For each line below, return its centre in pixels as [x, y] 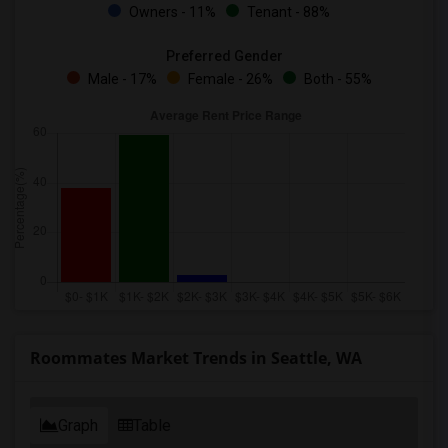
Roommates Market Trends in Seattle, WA [196, 358]
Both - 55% [336, 79]
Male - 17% [120, 79]
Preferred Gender [224, 56]
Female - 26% [228, 79]
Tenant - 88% [287, 12]
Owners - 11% [171, 12]
